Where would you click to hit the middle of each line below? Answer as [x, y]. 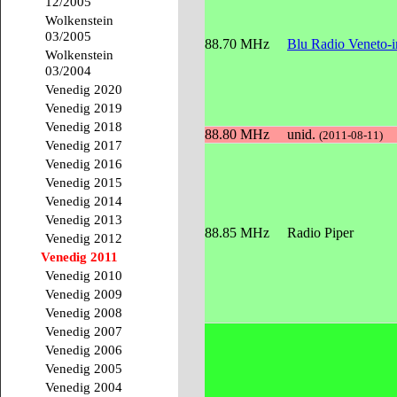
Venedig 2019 [84, 107]
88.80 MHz [237, 135]
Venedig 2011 [79, 257]
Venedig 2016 [84, 163]
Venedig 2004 [84, 387]
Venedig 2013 [84, 220]
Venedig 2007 [84, 331]
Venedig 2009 [84, 294]
